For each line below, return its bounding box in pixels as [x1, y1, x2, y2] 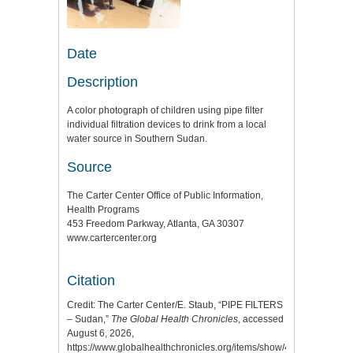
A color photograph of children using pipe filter [67, 104, 263, 116]
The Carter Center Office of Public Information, [67, 189, 263, 201]
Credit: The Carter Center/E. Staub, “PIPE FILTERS [67, 299, 283, 311]
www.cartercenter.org [67, 232, 157, 243]
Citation [67, 272, 115, 288]
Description [67, 73, 138, 90]
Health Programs [67, 203, 139, 215]
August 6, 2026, [67, 328, 134, 340]
